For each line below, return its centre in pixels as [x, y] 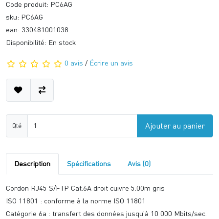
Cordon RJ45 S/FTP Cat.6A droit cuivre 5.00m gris [85, 188]
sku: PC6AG [24, 17]
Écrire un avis [111, 63]
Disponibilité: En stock [41, 42]
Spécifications [89, 164]
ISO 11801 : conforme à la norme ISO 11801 [76, 201]
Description [32, 164]
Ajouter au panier [175, 126]
